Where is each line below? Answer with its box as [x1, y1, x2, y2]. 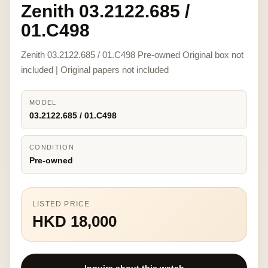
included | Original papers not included [21, 65, 169, 75]
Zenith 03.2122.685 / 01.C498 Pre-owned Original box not [21, 50, 243, 60]
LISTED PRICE [32, 200, 90, 208]
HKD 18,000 [32, 212, 117, 230]
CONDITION [29, 144, 74, 151]
